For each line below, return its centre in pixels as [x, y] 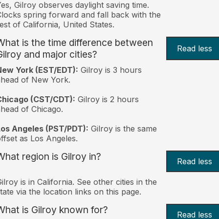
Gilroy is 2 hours [107, 99]
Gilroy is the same [122, 128]
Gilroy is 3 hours [110, 70]
